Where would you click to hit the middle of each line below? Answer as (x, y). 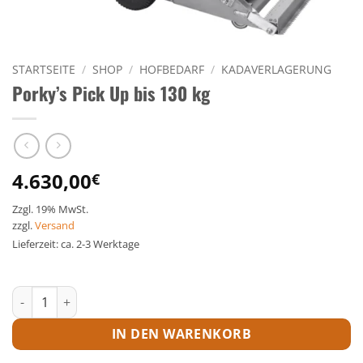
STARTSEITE (44, 69)
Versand (55, 226)
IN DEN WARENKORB (181, 334)
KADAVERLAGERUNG (277, 69)
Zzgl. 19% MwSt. (50, 209)
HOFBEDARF (172, 69)
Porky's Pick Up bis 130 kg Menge (105, 295)
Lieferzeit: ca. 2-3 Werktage (76, 244)
